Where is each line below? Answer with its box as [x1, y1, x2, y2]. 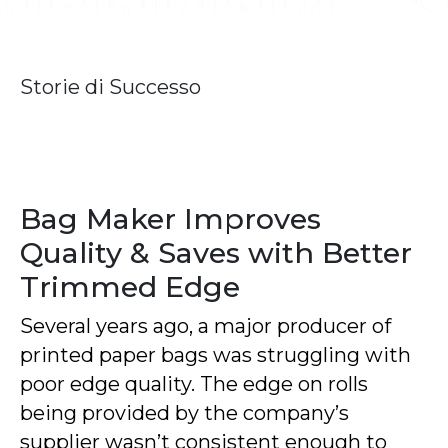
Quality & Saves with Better [20, 235, 412, 271]
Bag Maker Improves [20, 201, 321, 237]
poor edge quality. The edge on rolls [20, 372, 368, 397]
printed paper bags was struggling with [20, 343, 411, 368]
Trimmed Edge [20, 269, 240, 305]
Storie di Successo [20, 75, 201, 100]
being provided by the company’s [20, 401, 349, 426]
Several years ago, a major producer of [20, 314, 391, 339]
